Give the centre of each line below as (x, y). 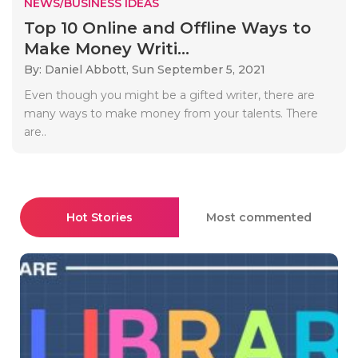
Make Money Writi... (107, 48)
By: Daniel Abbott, (78, 69)
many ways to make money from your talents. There (171, 113)
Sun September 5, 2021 (199, 69)
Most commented (259, 217)
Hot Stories (99, 217)
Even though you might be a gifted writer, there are (169, 95)
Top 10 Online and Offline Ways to (167, 28)
